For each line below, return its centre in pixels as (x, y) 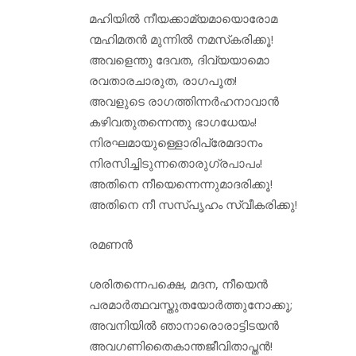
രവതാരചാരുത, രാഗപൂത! (163, 80)
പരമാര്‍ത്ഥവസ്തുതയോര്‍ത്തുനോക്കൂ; (191, 305)
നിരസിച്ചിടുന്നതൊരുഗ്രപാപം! (176, 163)
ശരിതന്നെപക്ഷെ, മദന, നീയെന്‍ (178, 284)
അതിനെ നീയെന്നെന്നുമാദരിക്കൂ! (181, 183)
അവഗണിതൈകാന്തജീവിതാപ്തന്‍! (181, 346)
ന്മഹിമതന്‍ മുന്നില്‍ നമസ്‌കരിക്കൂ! (181, 39)
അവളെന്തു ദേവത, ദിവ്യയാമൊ (179, 59)
